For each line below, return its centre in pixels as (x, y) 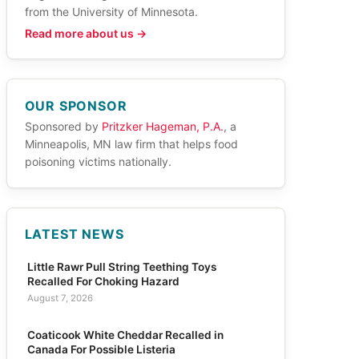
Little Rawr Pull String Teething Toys (121, 267)
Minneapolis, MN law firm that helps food (131, 143)
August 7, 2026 (60, 298)
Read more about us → (85, 34)
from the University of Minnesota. (111, 12)
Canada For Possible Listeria (101, 349)
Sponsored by (63, 126)
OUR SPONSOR (76, 105)
